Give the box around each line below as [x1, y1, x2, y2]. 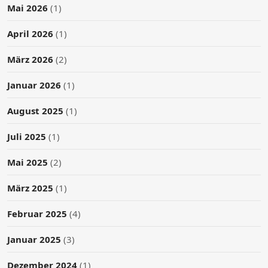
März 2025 [7, 181, 53, 194]
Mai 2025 [7, 156, 48, 168]
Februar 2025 [7, 207, 67, 220]
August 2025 [7, 104, 63, 117]
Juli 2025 [7, 130, 46, 142]
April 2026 [7, 27, 53, 39]
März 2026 [7, 53, 53, 65]
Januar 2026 [7, 78, 61, 91]
